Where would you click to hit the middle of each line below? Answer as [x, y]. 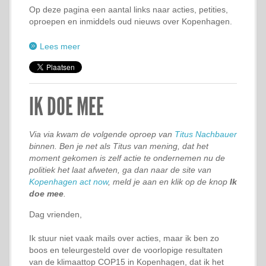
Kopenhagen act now [69, 182]
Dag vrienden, [56, 214]
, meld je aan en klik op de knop [169, 182]
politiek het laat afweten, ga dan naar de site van [120, 170]
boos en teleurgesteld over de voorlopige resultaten [126, 250]
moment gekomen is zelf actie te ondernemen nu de [127, 158]
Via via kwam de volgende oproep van [102, 134]
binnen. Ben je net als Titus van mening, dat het [119, 146]
